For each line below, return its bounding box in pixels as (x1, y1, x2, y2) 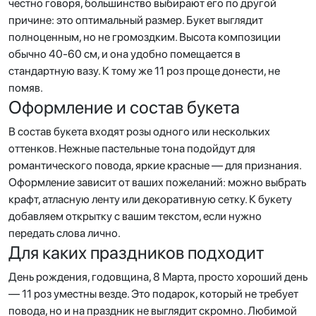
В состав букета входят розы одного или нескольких (8, 125, 270, 138)
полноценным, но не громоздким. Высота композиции (8, 30, 281, 44)
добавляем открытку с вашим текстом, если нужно (8, 209, 262, 223)
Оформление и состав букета (8, 97, 240, 118)
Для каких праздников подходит (8, 242, 264, 263)
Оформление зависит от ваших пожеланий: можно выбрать (8, 176, 306, 189)
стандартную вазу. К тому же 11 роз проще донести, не (8, 64, 280, 78)
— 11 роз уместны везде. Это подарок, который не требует (8, 287, 298, 300)
